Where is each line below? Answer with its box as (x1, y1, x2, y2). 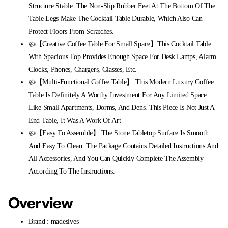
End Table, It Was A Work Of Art (28, 116, 121, 124)
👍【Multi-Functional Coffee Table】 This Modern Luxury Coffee (28, 78, 214, 86)
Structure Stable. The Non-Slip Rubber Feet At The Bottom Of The (28, 2, 215, 10)
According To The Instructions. (28, 167, 115, 175)
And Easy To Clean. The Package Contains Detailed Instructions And (28, 141, 218, 150)
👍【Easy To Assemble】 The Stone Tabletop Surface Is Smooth (28, 129, 209, 137)
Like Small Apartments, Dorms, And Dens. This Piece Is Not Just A (28, 103, 215, 111)
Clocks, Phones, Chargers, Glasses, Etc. (28, 65, 137, 73)
